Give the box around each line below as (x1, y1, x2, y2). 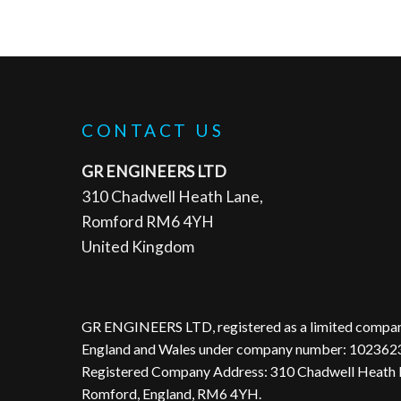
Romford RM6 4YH (81, 212, 215, 232)
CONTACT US (81, 120, 225, 141)
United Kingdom (81, 237, 195, 257)
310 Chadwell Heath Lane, (81, 187, 264, 207)
